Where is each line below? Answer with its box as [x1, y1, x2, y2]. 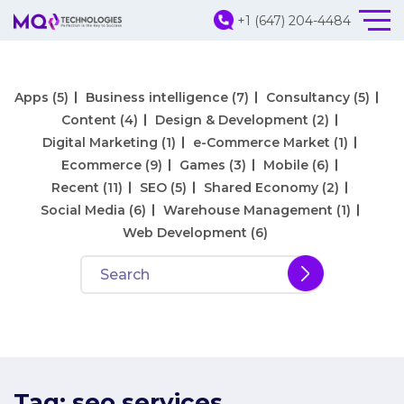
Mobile [263, 157, 308, 174]
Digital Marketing [42, 134, 158, 151]
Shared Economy [204, 179, 318, 197]
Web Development [123, 225, 247, 242]
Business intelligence [86, 89, 228, 106]
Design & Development [155, 112, 308, 129]
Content [61, 112, 116, 129]
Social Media [40, 202, 125, 219]
